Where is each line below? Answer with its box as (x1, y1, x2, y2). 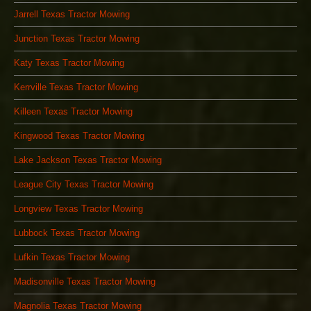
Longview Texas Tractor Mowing (14, 203, 143, 215)
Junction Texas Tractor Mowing (14, 33, 140, 44)
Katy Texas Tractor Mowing (14, 58, 124, 69)
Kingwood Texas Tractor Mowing (14, 131, 144, 142)
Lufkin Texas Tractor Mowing (14, 252, 130, 263)
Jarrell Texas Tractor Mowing (14, 9, 130, 20)
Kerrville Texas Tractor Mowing (14, 82, 138, 93)
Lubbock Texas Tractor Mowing (14, 228, 140, 239)
